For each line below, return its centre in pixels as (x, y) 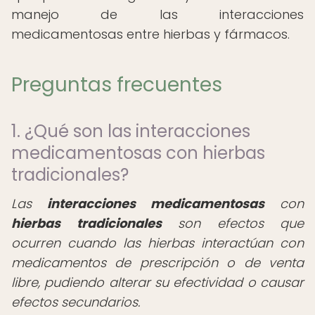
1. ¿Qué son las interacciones (131, 131)
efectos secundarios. (76, 302)
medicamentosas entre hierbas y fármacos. (150, 34)
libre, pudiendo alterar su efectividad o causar (157, 282)
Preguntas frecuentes (117, 85)
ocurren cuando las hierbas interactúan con (157, 243)
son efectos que (232, 223)
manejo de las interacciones (157, 14)
